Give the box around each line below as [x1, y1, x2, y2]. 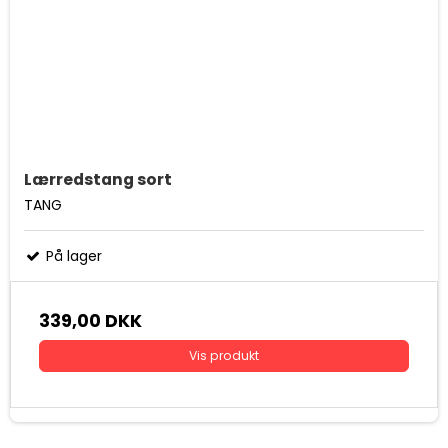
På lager [42, 245, 102, 266]
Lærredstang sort [24, 167, 172, 191]
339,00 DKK [39, 308, 142, 333]
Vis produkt [189, 346, 259, 364]
